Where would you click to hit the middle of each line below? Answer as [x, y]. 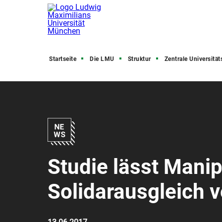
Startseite [63, 59]
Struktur [139, 59]
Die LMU [102, 59]
